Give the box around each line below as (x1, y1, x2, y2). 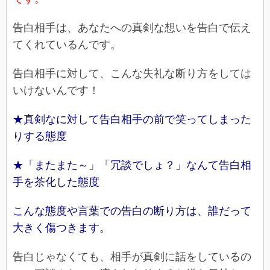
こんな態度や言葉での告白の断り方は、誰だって (13, 204, 251, 217)
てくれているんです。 (13, 38, 121, 51)
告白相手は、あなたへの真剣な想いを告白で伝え (13, 21, 251, 34)
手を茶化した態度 (13, 175, 99, 188)
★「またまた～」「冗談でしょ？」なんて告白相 (13, 159, 251, 171)
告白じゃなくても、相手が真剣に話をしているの (13, 250, 251, 263)
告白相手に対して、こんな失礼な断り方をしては (13, 67, 251, 80)
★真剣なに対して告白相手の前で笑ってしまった (13, 113, 251, 125)
